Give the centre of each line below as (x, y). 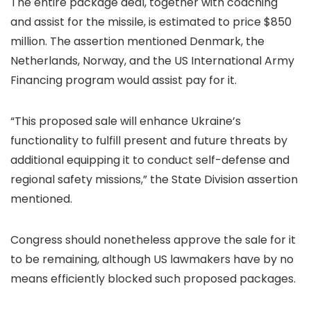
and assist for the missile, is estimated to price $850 (151, 22)
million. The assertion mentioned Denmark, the (137, 42)
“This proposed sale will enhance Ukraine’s (126, 121)
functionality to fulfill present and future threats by (149, 141)
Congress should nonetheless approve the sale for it (153, 240)
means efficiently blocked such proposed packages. (153, 279)
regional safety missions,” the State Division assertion (154, 180)
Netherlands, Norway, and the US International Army (152, 61)
